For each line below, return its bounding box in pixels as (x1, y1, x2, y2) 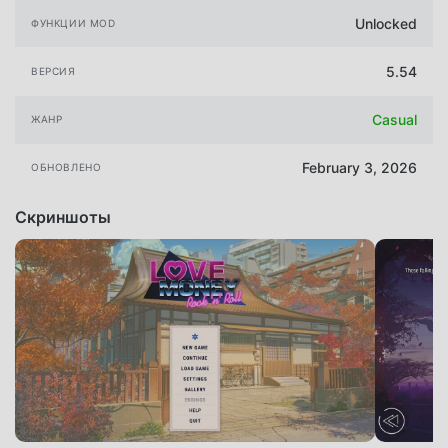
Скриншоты (15, 206, 111, 227)
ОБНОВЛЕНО (31, 161, 102, 174)
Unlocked (355, 14, 417, 32)
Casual (372, 111, 417, 129)
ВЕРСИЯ (31, 65, 76, 78)
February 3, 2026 (302, 159, 417, 177)
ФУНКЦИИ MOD (31, 16, 116, 29)
